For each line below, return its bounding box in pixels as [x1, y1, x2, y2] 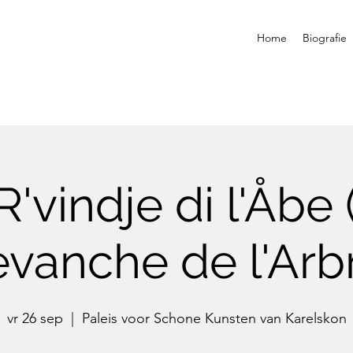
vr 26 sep [6, 310, 63, 327]
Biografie [303, 31, 347, 45]
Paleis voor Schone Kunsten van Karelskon [81, 310, 347, 327]
